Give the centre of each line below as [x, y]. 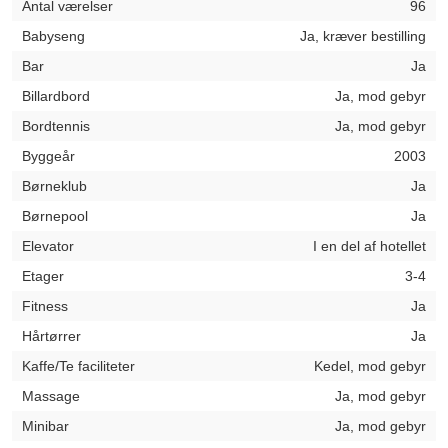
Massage [51, 396]
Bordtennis [56, 126]
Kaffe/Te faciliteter [78, 366]
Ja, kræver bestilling [363, 36]
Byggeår [48, 156]
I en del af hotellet [369, 246]
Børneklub [54, 186]
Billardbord [56, 96]
